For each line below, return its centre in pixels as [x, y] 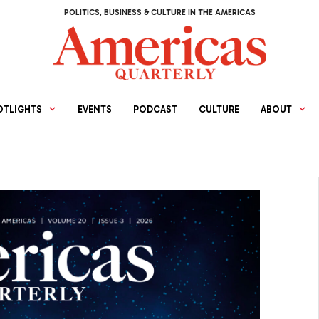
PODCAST [156, 110]
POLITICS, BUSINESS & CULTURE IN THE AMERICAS [159, 12]
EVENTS [95, 110]
